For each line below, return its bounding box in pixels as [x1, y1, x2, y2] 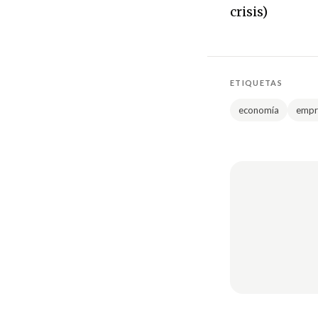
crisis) [230, 4, 268, 21]
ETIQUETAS [230, 78, 283, 88]
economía [238, 104, 279, 116]
